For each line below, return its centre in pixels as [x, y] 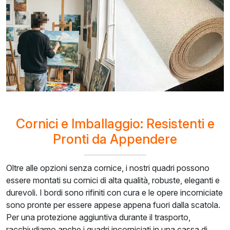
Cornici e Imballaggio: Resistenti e [115, 123]
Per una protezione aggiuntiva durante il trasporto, [98, 217]
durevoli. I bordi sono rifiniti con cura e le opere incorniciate [114, 192]
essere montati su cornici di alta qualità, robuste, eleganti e [113, 180]
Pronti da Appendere [115, 139]
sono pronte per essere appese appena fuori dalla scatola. [113, 205]
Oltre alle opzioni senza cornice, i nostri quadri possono [108, 168]
